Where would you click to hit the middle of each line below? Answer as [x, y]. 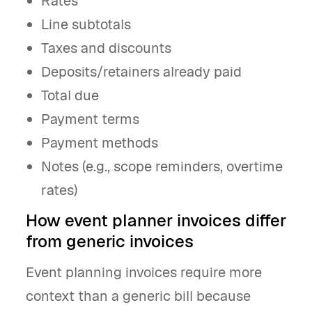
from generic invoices [110, 241]
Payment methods [100, 143]
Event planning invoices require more [144, 272]
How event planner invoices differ [156, 220]
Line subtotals [86, 24]
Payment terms [91, 119]
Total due [70, 95]
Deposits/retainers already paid [142, 72]
